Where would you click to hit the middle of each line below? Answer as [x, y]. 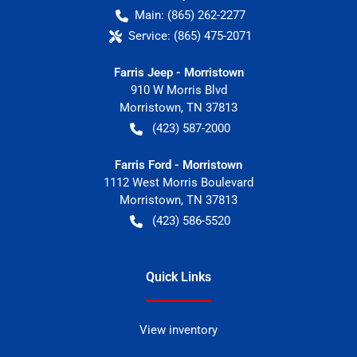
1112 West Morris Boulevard [178, 182]
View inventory [178, 330]
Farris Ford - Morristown [178, 165]
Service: [149, 35]
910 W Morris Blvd [178, 90]
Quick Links [178, 277]
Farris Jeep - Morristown [178, 72]
